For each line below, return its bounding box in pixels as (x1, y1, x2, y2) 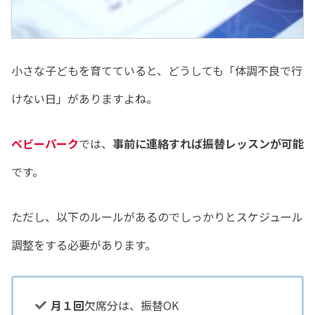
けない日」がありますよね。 (11, 89, 157, 107)
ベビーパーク (11, 134, 79, 152)
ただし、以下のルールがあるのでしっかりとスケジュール (11, 207, 303, 225)
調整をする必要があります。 (11, 236, 156, 253)
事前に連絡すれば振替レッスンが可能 (112, 134, 304, 152)
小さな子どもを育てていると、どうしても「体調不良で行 (11, 61, 302, 79)
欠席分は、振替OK (84, 296, 179, 314)
